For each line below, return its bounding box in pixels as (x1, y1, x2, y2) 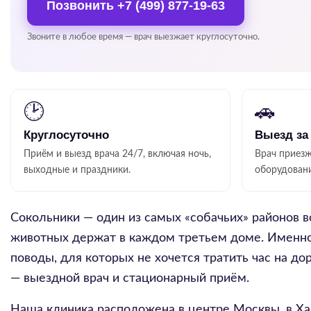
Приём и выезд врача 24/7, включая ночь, (24, 149, 211, 159)
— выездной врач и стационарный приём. (10, 272, 249, 285)
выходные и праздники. (24, 165, 131, 175)
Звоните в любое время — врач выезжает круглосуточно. (27, 33, 260, 42)
